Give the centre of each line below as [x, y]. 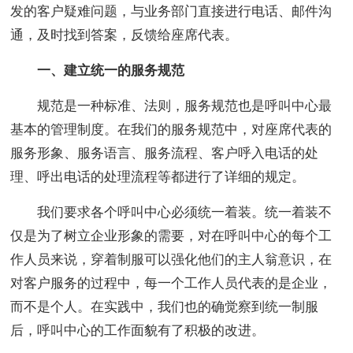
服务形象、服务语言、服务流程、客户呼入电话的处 [165, 154]
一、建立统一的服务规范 [111, 71]
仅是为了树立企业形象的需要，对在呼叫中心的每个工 [171, 236]
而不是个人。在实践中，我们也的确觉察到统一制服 [165, 307]
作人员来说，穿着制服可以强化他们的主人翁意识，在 [171, 260]
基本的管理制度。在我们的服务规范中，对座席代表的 [171, 130]
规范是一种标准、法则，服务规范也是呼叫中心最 [171, 106]
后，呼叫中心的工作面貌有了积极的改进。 [138, 331]
